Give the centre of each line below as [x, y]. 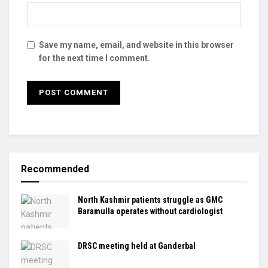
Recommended [55, 169]
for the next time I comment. [95, 58]
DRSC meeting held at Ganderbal [137, 246]
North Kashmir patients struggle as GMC [150, 200]
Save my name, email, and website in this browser [136, 45]
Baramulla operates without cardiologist [150, 211]
